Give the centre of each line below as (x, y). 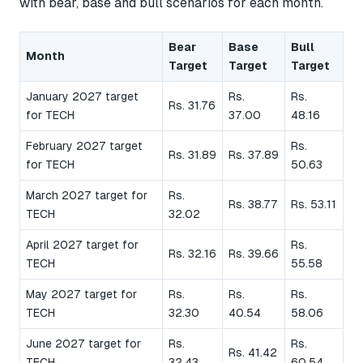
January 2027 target (82, 96)
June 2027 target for (83, 343)
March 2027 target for (87, 195)
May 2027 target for (81, 294)
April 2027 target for (82, 244)
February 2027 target (84, 145)
